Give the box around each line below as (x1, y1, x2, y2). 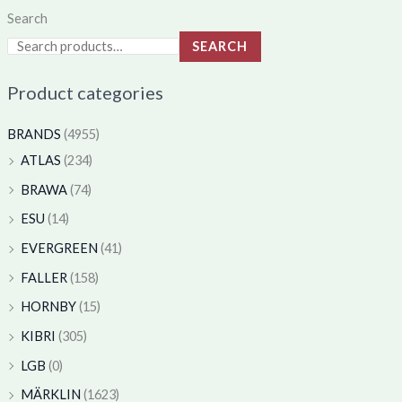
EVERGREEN (20, 240, 98, 257)
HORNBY (20, 299, 76, 315)
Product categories (6, 82, 163, 104)
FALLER (20, 269, 67, 285)
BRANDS (6, 127, 61, 143)
